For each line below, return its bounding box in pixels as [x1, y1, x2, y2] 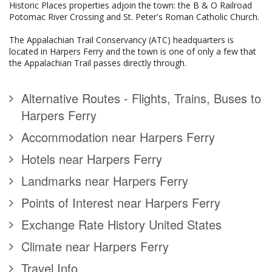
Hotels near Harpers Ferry [21, 150, 162, 168]
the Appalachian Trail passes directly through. [9, 57, 186, 69]
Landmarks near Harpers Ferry [21, 172, 188, 190]
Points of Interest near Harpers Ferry [21, 194, 220, 212]
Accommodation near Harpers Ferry [21, 128, 215, 146]
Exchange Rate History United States [21, 216, 222, 234]
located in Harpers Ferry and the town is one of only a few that [9, 46, 256, 58]
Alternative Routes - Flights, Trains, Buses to [21, 89, 261, 107]
